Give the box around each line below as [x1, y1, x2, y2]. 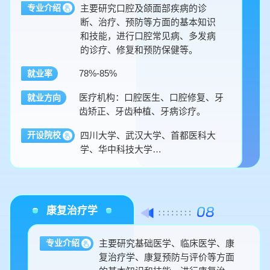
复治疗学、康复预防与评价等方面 [99, 252, 235, 263]
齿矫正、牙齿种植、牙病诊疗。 [79, 106, 206, 117]
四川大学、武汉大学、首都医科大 [80, 130, 216, 141]
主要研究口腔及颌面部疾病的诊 [80, 2, 207, 13]
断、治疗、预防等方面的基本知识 [80, 16, 216, 27]
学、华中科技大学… [80, 144, 162, 155]
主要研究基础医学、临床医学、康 [99, 238, 235, 249]
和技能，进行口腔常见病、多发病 [80, 30, 216, 41]
